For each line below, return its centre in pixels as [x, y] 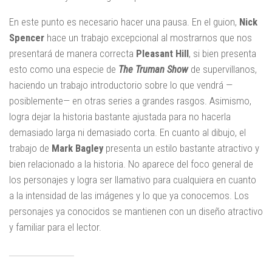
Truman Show [162, 70]
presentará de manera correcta [73, 54]
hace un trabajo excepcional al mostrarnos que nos [148, 38]
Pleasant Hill [162, 54]
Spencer [27, 38]
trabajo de [30, 148]
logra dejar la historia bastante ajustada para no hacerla [120, 117]
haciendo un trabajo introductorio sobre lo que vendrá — [121, 85]
